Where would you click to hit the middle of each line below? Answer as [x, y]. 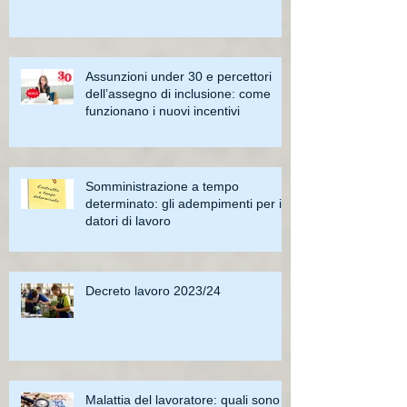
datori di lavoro [128, 221]
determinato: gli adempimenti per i [184, 204]
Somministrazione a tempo [162, 187]
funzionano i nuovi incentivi [163, 111]
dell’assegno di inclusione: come [178, 94]
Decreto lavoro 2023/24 [153, 291]
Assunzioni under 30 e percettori [179, 77]
